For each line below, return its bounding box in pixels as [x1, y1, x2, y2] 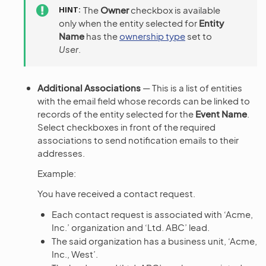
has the [84, 30, 119, 42]
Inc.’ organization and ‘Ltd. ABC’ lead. [52, 221, 210, 233]
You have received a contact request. [37, 187, 195, 199]
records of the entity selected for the [37, 107, 195, 119]
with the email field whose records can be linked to [37, 94, 250, 106]
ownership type [119, 30, 185, 42]
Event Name [195, 107, 247, 119]
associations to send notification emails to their [37, 134, 239, 145]
